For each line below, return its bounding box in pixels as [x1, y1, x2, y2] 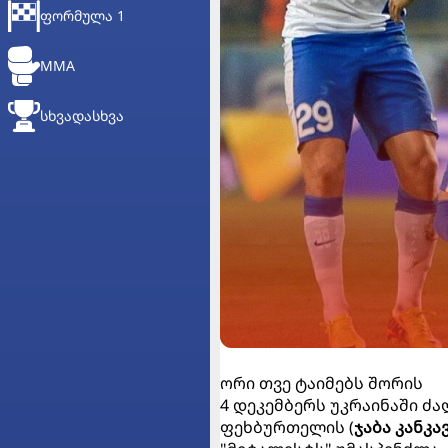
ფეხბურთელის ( [220, 416, 354, 438]
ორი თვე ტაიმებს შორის [220, 372, 423, 394]
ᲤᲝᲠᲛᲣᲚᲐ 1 [40, 6, 125, 25]
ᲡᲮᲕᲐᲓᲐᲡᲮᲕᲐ [40, 106, 124, 125]
